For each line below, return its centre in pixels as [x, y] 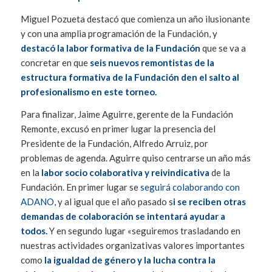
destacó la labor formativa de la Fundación [110, 48]
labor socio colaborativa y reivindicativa [124, 172]
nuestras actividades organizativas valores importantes [132, 245]
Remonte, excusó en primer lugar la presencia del [118, 128]
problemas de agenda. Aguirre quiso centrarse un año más [135, 158]
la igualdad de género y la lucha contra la [130, 260]
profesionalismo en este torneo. [88, 92]
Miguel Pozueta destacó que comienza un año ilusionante [135, 19]
